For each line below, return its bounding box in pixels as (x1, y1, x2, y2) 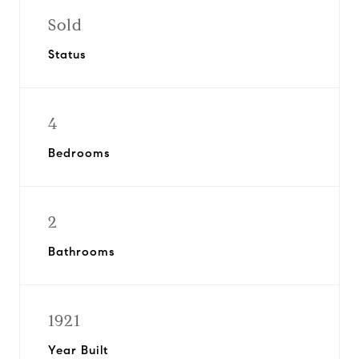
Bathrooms (48, 244, 115, 259)
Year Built (48, 343, 108, 357)
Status (48, 47, 86, 62)
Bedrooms (48, 146, 110, 160)
